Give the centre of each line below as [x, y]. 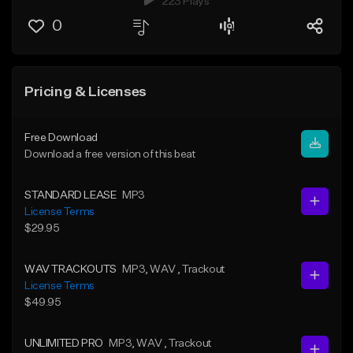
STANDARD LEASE [71, 195]
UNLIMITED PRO [64, 343]
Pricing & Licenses [85, 92]
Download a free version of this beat [110, 154]
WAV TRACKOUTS [71, 269]
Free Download [61, 137]
